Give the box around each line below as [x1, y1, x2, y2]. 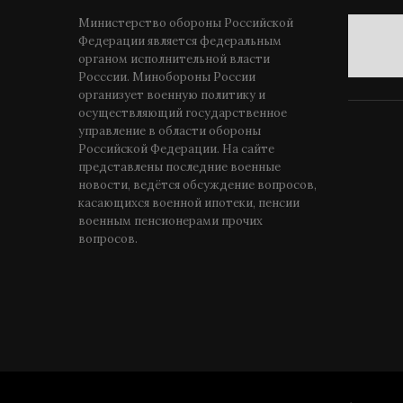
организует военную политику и [78, 87, 265, 103]
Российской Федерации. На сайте [78, 141, 274, 157]
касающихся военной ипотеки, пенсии [78, 195, 300, 210]
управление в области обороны [78, 123, 261, 139]
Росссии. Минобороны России [78, 69, 255, 85]
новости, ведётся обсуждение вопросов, [78, 177, 317, 193]
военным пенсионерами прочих [78, 213, 263, 228]
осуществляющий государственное [78, 105, 287, 121]
